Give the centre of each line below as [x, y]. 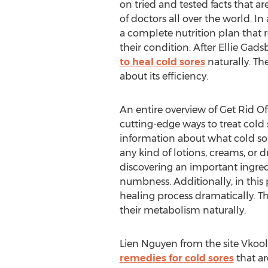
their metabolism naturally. [182, 210]
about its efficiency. [164, 76]
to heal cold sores [162, 62]
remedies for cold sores [176, 258]
